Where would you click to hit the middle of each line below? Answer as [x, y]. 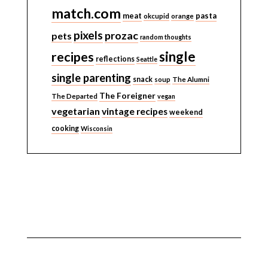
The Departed [74, 96]
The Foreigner [127, 95]
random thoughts [165, 37]
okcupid [156, 16]
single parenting [91, 78]
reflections [115, 59]
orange [182, 16]
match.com [86, 13]
